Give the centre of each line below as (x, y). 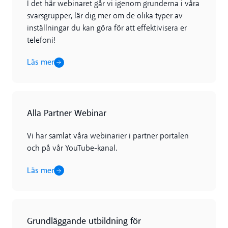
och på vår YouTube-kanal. (72, 149)
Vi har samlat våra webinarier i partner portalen (108, 137)
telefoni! (41, 41)
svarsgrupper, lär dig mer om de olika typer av (105, 16)
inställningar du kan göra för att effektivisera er (107, 28)
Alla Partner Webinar (66, 113)
